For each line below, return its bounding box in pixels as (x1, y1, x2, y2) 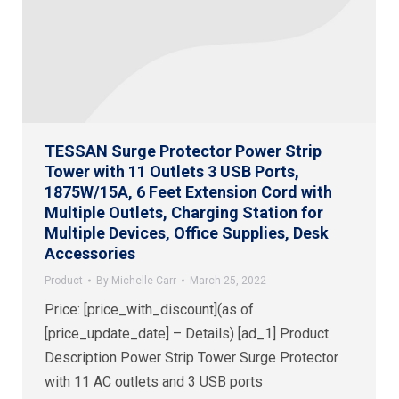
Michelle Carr (111, 273, 176, 287)
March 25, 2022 (190, 273, 266, 287)
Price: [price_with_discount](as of (45, 300, 254, 318)
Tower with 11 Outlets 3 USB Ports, (45, 161, 299, 181)
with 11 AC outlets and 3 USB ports (45, 372, 263, 390)
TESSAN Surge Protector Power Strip (45, 141, 322, 160)
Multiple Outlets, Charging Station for (45, 202, 323, 222)
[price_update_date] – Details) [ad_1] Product (45, 324, 329, 342)
